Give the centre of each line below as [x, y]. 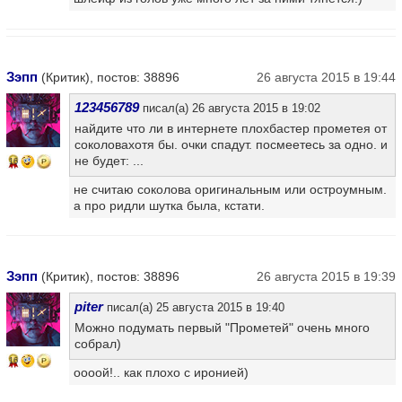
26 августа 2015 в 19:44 [326, 77]
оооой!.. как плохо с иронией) [161, 372]
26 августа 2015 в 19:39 [326, 276]
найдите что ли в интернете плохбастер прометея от [231, 128]
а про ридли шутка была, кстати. [169, 205]
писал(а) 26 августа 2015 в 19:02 [230, 108]
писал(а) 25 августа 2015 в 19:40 [194, 307]
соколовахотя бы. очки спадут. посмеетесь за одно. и [231, 144]
